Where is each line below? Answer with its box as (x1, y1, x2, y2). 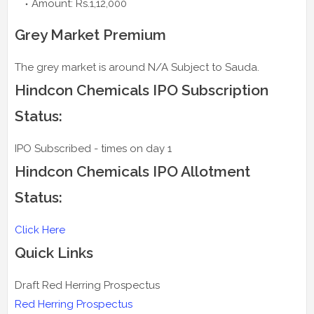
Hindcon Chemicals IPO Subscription (15, 81, 268, 99)
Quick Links (15, 243, 93, 261)
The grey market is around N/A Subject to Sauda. (15, 60, 259, 74)
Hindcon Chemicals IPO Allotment (15, 162, 250, 180)
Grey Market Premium (15, 25, 166, 43)
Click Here (15, 223, 65, 236)
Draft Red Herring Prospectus (15, 278, 160, 292)
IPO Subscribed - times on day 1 (15, 142, 172, 155)
